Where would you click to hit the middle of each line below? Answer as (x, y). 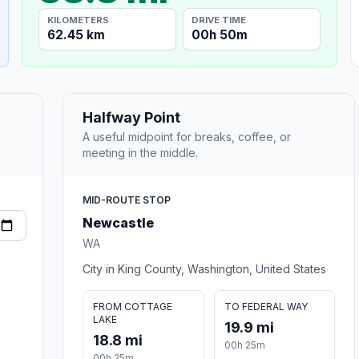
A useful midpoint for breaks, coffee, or (187, 136)
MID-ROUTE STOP (127, 200)
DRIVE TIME (219, 20)
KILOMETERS (79, 20)
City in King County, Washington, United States (204, 268)
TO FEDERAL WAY (266, 306)
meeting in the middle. (140, 152)
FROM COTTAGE (133, 306)
